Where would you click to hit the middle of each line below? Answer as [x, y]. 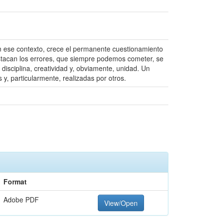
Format [15, 182]
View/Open [121, 203]
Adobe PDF [21, 200]
